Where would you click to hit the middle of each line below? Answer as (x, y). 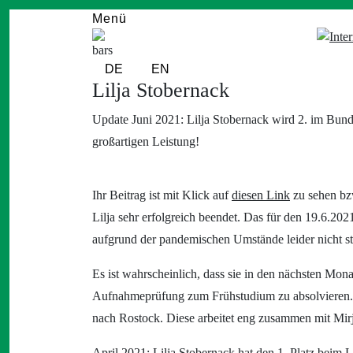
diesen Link (261, 195)
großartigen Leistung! (146, 141)
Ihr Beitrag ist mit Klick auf (162, 195)
